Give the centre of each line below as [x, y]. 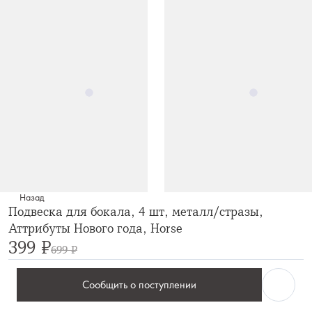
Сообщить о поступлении [139, 285]
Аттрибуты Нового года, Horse [95, 229]
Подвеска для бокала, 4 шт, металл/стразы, [136, 212]
